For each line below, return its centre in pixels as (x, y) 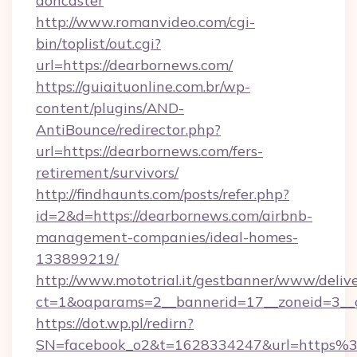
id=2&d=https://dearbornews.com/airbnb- (174, 216)
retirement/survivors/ (107, 173)
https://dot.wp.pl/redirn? (115, 323)
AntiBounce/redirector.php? (128, 129)
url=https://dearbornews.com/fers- (149, 151)
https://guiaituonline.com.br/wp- (143, 86)
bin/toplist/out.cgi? (98, 43)
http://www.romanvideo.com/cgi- (145, 22)
